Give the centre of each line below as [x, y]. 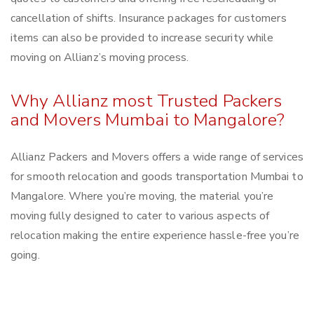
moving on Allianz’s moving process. [100, 58]
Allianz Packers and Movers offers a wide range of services [157, 157]
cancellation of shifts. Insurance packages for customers [149, 19]
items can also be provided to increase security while [142, 38]
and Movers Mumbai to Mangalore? [148, 120]
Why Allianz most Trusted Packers [146, 101]
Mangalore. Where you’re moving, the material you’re [142, 197]
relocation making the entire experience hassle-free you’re [155, 236]
